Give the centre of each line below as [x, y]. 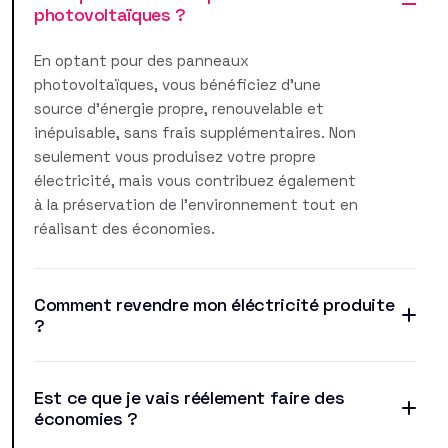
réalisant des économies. [124, 228]
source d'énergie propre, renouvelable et [179, 108]
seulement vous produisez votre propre [175, 156]
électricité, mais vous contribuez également [195, 180]
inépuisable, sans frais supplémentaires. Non [195, 132]
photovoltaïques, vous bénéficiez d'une [177, 84]
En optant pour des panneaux [141, 60]
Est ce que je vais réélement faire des [189, 397]
